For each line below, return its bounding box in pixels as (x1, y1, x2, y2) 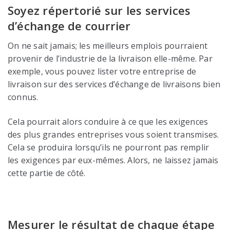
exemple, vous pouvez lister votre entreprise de (8, 66, 197, 78)
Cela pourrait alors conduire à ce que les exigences (8, 116, 208, 127)
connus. (8, 91, 39, 103)
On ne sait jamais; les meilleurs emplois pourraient (8, 40, 208, 52)
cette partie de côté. (8, 167, 86, 179)
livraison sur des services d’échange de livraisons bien (8, 79, 221, 90)
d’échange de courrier (8, 18, 131, 34)
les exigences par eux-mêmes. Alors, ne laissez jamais (8, 154, 219, 166)
